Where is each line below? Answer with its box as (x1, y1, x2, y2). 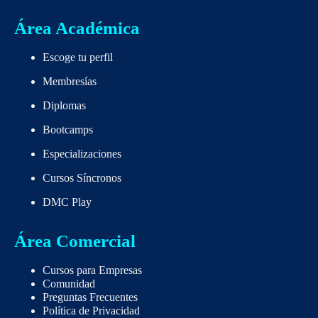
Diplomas (43, 99, 86, 112)
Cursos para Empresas (43, 264, 142, 277)
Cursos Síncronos (43, 172, 121, 185)
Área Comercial (14, 231, 136, 251)
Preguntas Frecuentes (43, 291, 138, 304)
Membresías (43, 75, 97, 88)
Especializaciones (43, 148, 121, 160)
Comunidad (43, 278, 95, 290)
